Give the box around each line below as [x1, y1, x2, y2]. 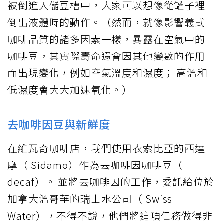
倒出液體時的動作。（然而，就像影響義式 [7, 15, 205, 30]
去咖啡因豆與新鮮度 [7, 116, 110, 132]
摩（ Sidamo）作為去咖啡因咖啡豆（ [7, 158, 183, 172]
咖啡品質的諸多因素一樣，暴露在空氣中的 [7, 32, 205, 47]
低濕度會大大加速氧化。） [7, 82, 132, 97]
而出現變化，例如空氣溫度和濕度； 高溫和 [7, 65, 208, 80]
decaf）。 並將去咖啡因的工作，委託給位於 [7, 174, 214, 189]
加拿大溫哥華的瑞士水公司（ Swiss [7, 191, 172, 206]
